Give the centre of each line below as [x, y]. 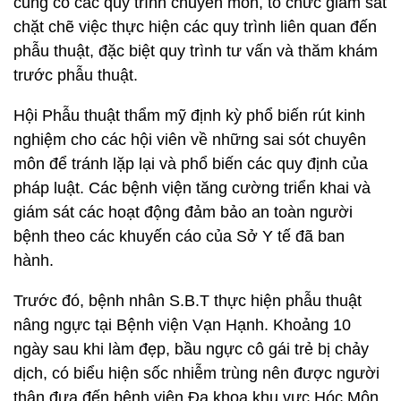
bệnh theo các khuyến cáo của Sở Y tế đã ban [179, 236]
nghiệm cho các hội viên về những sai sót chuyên [190, 140]
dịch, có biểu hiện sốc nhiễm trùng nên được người [196, 373]
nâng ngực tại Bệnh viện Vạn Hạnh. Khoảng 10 [182, 325]
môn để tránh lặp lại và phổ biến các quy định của [191, 164]
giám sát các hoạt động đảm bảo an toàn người [183, 212]
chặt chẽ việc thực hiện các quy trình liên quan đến [195, 27]
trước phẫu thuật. [76, 75]
